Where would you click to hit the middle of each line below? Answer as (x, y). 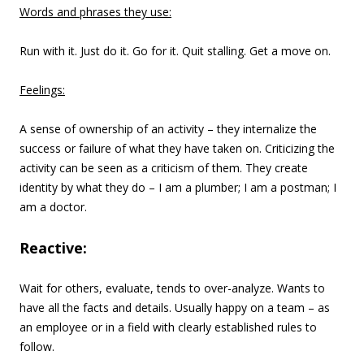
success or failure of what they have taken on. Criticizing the (177, 148)
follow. (37, 347)
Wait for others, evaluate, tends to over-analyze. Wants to (172, 288)
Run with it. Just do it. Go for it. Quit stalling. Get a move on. (175, 51)
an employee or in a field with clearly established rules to (168, 327)
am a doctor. (53, 207)
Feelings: (42, 90)
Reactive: (53, 248)
